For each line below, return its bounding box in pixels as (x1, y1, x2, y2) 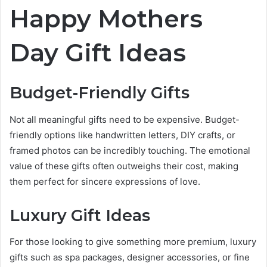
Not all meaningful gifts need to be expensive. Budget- (10, 113, 240, 125)
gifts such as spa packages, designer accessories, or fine (10, 252, 250, 263)
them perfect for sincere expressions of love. (10, 175, 200, 187)
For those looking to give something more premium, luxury (10, 236, 256, 248)
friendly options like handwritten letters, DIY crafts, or (10, 129, 235, 141)
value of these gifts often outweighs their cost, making (10, 160, 238, 172)
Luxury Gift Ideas (10, 205, 150, 225)
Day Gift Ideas (10, 37, 186, 67)
